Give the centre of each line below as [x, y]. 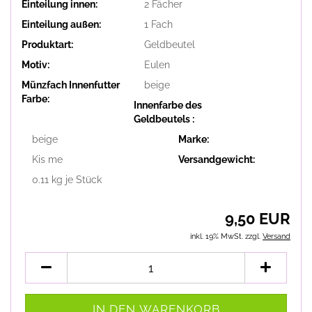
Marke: [194, 139]
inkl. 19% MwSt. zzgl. [226, 236]
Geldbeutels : [164, 119]
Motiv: [36, 64]
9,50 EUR [258, 219]
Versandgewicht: [217, 159]
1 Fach [158, 24]
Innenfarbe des [167, 105]
